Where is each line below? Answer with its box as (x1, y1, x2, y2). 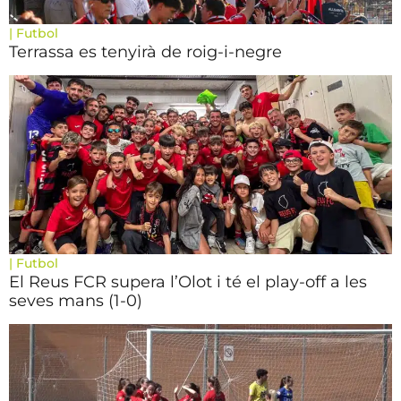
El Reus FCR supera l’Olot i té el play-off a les (9, 272, 367, 292)
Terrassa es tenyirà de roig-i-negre (9, 42, 282, 62)
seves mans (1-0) (9, 291, 142, 311)
